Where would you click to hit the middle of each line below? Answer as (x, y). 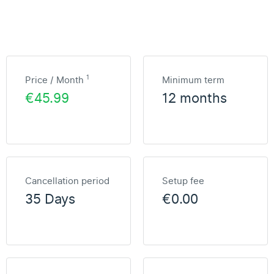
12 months (194, 98)
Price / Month (56, 80)
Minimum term (193, 80)
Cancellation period (67, 181)
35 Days (50, 199)
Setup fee (183, 181)
